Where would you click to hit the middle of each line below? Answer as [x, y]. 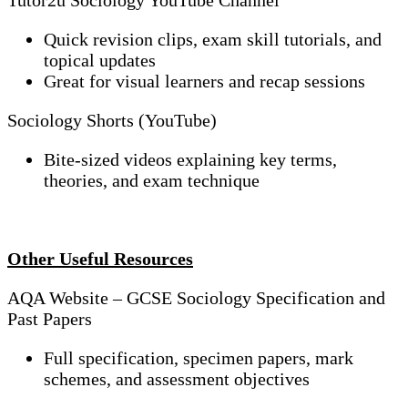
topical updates [100, 61]
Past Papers [50, 319]
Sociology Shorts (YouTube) [112, 121]
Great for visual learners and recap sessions [204, 82]
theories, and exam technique [152, 181]
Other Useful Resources [100, 259]
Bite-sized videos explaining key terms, [190, 160]
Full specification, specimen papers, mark [199, 358]
